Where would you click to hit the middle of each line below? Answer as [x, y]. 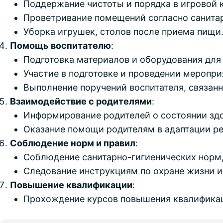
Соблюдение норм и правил [73, 143]
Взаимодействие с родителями [81, 101]
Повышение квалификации [71, 185]
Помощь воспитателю [60, 46]
